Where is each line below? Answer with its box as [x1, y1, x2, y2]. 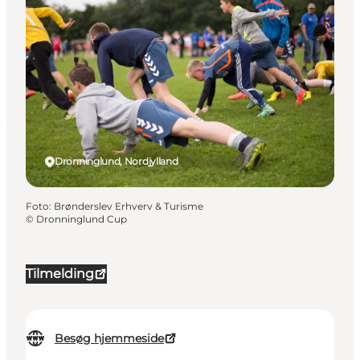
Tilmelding [26, 266, 94, 282]
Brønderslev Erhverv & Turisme [54, 200, 203, 213]
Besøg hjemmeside [55, 331, 164, 346]
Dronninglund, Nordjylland [55, 155, 178, 168]
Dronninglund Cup [36, 213, 127, 226]
